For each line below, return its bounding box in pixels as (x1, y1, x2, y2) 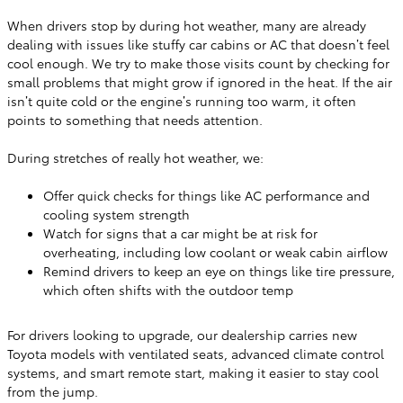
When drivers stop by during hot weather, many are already (7, 16, 366, 34)
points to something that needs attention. (7, 111, 263, 129)
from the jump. (7, 382, 98, 400)
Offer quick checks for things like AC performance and (43, 186, 370, 204)
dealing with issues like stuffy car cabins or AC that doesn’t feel (7, 35, 390, 53)
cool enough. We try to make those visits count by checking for (7, 54, 390, 72)
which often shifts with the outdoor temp (43, 281, 293, 299)
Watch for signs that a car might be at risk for (43, 224, 318, 242)
